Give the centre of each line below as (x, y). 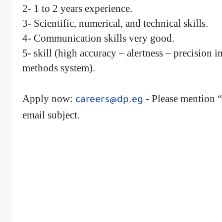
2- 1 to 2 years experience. (77, 8)
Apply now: (49, 98)
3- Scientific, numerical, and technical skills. (115, 23)
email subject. (51, 115)
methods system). (58, 68)
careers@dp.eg (109, 100)
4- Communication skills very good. (98, 38)
